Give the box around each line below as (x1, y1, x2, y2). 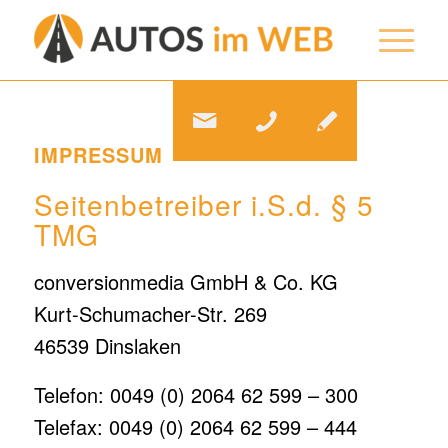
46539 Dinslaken (33, 331, 181, 360)
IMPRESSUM (33, 140, 163, 169)
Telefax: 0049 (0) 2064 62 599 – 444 (33, 412, 357, 441)
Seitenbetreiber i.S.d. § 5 (33, 184, 374, 224)
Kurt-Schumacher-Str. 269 (33, 299, 267, 328)
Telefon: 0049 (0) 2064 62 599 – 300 (33, 380, 358, 409)
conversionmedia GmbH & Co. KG (33, 267, 338, 296)
